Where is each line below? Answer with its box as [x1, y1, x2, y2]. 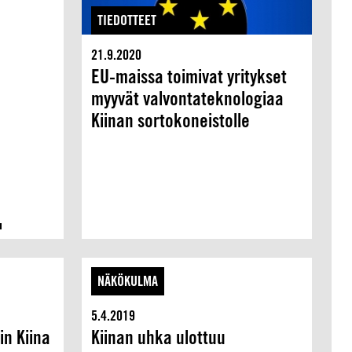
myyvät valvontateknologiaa [91, 87, 284, 110]
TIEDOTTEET [97, 12, 157, 28]
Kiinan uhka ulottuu [91, 325, 226, 349]
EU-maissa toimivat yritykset [91, 65, 288, 88]
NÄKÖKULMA [97, 272, 159, 289]
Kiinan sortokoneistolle [91, 109, 251, 132]
